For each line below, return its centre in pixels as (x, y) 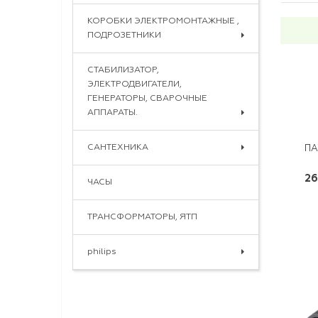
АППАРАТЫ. (113, 113)
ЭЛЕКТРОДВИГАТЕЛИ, (135, 84)
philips (102, 252)
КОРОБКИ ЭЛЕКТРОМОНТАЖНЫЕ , (163, 21)
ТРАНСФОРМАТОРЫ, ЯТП (142, 217)
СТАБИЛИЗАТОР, (123, 70)
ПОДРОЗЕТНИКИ (124, 35)
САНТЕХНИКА (118, 147)
